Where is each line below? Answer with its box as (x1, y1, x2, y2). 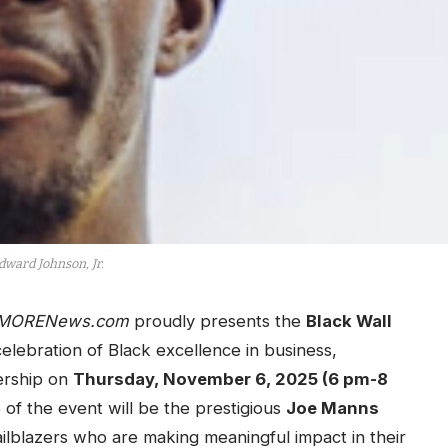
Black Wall (305, 311, 392, 332)
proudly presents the (128, 311, 306, 332)
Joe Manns (285, 398, 379, 419)
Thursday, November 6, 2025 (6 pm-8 (72, 369, 388, 390)
